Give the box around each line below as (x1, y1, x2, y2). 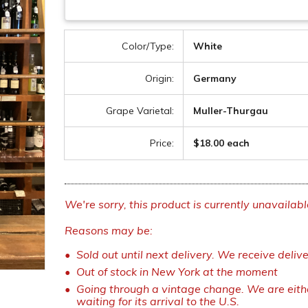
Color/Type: (122, 40, 175, 53)
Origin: (145, 72, 175, 85)
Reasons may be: (64, 223, 153, 238)
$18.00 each (193, 137, 250, 150)
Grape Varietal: (106, 104, 175, 118)
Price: (150, 137, 175, 150)
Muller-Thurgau (193, 104, 269, 118)
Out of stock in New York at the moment (76, 264, 278, 278)
